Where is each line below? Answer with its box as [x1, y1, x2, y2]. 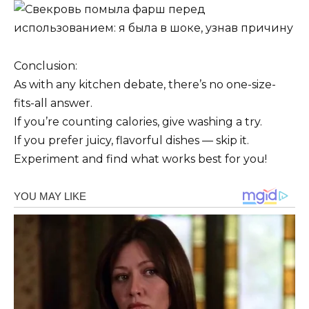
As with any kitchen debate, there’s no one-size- [14, 77, 276, 91]
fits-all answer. [14, 96, 92, 110]
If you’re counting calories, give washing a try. [14, 114, 262, 128]
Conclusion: [14, 59, 77, 72]
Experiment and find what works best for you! [14, 152, 267, 166]
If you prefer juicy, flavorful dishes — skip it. [14, 133, 249, 147]
